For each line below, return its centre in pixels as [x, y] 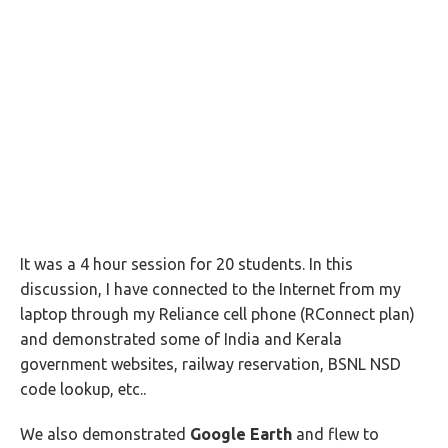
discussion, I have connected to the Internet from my [210, 289]
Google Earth [241, 434]
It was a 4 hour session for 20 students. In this [186, 264]
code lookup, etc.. [83, 389]
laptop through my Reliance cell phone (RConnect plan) [217, 314]
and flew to [335, 434]
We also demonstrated [105, 434]
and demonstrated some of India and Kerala [181, 339]
